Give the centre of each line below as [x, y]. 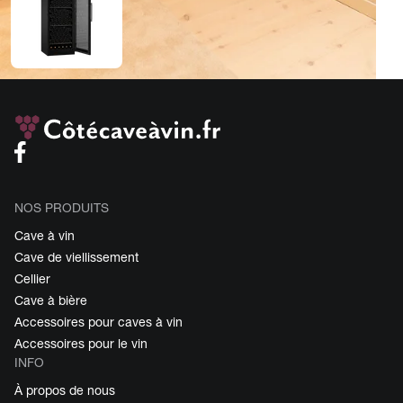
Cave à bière [51, 300]
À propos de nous [65, 390]
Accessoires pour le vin [81, 343]
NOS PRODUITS [62, 207]
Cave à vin [45, 235]
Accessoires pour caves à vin [99, 322]
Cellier [32, 278]
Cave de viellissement [76, 257]
